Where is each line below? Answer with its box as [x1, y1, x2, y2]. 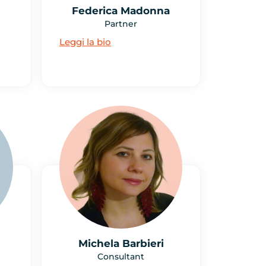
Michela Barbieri [78, 237, 164, 249]
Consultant [97, 251, 144, 262]
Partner [104, 18, 137, 30]
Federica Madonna [72, 5, 170, 17]
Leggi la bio [59, 36, 111, 48]
